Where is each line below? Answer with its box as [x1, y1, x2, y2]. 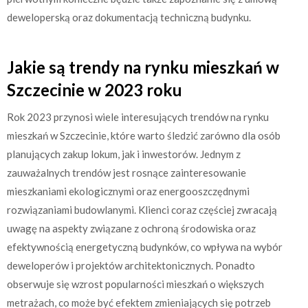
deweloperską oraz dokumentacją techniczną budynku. [7, 10, 251, 23]
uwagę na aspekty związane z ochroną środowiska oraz [7, 222, 256, 235]
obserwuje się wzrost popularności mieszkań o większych [7, 278, 264, 291]
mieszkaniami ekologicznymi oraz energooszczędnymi [7, 185, 250, 198]
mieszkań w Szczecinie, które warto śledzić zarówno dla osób [7, 129, 280, 142]
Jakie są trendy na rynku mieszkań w [7, 57, 279, 78]
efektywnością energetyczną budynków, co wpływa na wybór [7, 241, 283, 254]
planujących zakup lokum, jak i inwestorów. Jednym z [7, 148, 241, 161]
